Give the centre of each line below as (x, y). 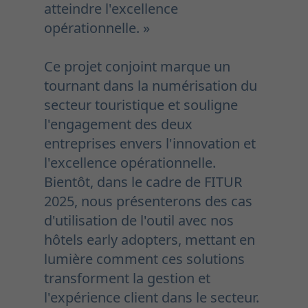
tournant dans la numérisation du (151, 86)
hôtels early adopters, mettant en (150, 240)
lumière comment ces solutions (144, 259)
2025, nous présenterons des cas (148, 201)
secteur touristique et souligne (141, 105)
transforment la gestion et (127, 278)
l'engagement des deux (118, 124)
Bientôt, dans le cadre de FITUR (143, 182)
